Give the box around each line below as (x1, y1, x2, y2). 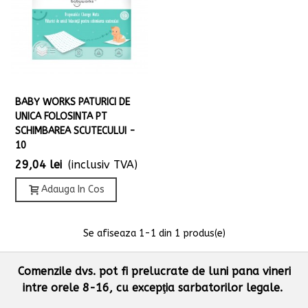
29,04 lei (15, 157, 62, 171)
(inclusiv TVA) (68, 157, 137, 171)
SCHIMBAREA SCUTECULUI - (15, 124, 135, 137)
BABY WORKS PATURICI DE (15, 96, 130, 108)
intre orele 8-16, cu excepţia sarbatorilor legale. (22, 280, 286, 294)
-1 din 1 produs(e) (144, 227, 225, 239)
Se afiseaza (82, 227, 139, 239)
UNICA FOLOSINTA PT (15, 110, 107, 122)
